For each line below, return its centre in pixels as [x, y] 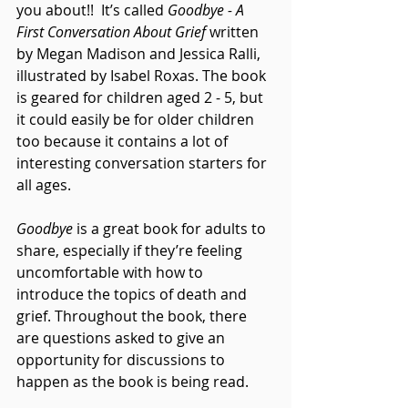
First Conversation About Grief [111, 31]
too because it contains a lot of [124, 141]
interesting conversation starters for [143, 163]
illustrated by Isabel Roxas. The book [143, 75]
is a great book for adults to [171, 228]
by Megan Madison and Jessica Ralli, [140, 53]
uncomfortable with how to [112, 272]
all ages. [44, 184]
